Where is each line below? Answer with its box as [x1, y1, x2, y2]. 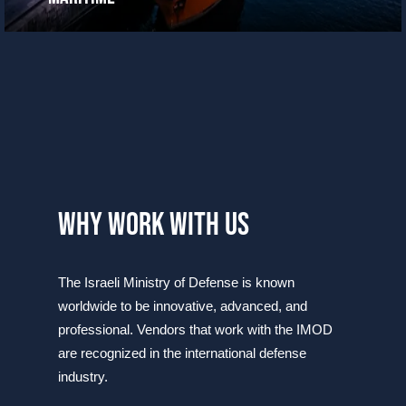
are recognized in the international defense [58, 345, 306, 361]
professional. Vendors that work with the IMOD [58, 322, 333, 337]
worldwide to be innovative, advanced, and [58, 298, 307, 314]
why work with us [58, 206, 249, 245]
